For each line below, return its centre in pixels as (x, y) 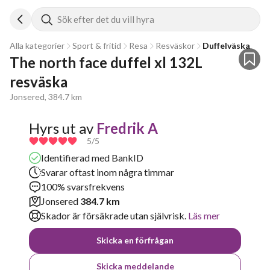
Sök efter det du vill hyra (106, 19)
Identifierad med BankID (92, 158)
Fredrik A (127, 128)
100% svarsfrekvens (83, 187)
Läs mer (203, 215)
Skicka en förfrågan (135, 240)
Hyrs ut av (61, 128)
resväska (39, 82)
